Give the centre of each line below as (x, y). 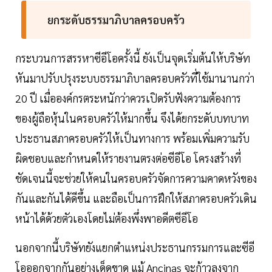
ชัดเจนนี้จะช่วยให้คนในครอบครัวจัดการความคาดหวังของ (136, 178)
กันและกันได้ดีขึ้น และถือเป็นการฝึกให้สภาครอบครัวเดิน (136, 198)
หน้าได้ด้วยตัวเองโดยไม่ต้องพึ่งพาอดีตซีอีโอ (107, 218)
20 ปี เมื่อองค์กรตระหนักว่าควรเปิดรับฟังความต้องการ (128, 98)
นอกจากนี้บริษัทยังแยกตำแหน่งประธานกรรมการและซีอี (135, 247)
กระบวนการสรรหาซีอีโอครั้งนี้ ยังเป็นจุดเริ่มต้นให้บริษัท (133, 58)
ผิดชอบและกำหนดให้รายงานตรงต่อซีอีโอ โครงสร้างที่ (128, 158)
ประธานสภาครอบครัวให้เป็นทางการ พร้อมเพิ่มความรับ (132, 138)
